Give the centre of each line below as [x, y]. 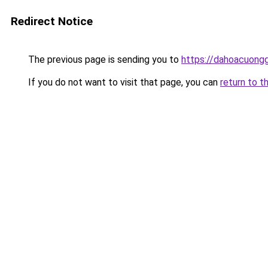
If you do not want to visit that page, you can [123, 82]
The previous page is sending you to [103, 60]
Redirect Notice [52, 21]
